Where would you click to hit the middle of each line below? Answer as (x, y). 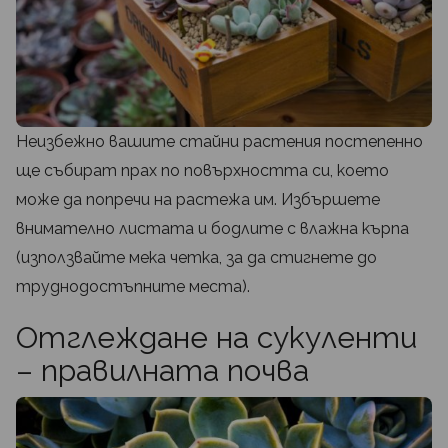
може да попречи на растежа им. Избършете (198, 199)
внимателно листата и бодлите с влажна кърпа (212, 228)
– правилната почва (162, 370)
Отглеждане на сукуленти (216, 337)
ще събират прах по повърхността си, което (202, 170)
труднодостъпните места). (133, 286)
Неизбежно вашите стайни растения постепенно (219, 141)
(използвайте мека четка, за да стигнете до (196, 257)
